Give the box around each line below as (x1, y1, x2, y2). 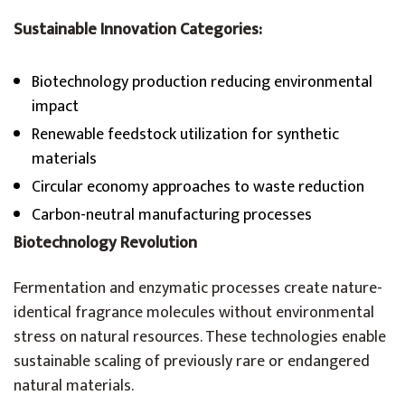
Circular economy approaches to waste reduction (32, 174, 364, 201)
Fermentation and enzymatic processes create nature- (14, 275, 382, 302)
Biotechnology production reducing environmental (32, 69, 372, 96)
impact (32, 93, 79, 120)
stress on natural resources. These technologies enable (14, 324, 386, 351)
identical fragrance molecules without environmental (14, 299, 374, 326)
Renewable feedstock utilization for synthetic (32, 121, 339, 148)
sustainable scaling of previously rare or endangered (14, 348, 370, 375)
